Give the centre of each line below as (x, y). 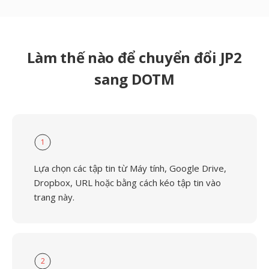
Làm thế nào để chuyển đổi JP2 (134, 57)
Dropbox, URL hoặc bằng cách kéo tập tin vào (127, 183)
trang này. (54, 197)
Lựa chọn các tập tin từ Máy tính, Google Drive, (130, 168)
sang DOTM (134, 79)
